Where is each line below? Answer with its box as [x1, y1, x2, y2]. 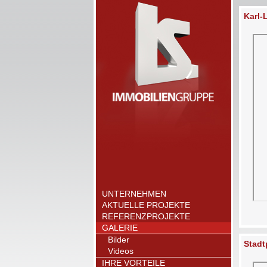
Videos [108, 246, 133, 256]
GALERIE [102, 223, 138, 232]
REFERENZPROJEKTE [102, 212, 190, 221]
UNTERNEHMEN [102, 189, 166, 198]
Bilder [108, 235, 129, 244]
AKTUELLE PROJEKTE [102, 200, 190, 210]
